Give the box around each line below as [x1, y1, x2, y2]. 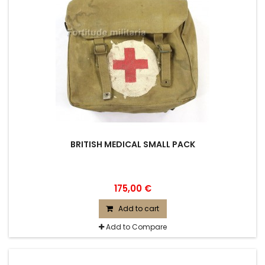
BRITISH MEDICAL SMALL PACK [70, 138, 195, 150]
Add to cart [118, 203, 159, 214]
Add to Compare [105, 222, 167, 232]
